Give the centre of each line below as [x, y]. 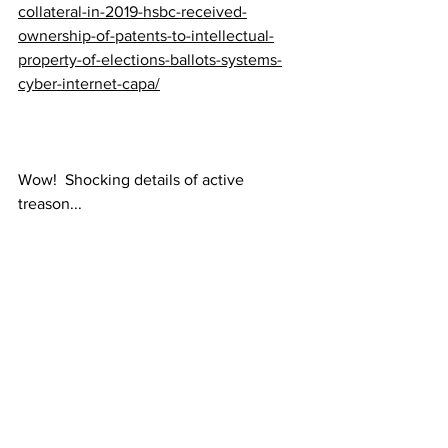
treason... [50, 203]
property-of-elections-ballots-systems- [150, 59]
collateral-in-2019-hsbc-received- [132, 11]
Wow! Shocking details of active [133, 179]
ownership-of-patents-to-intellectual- [146, 35]
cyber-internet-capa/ [89, 83]
